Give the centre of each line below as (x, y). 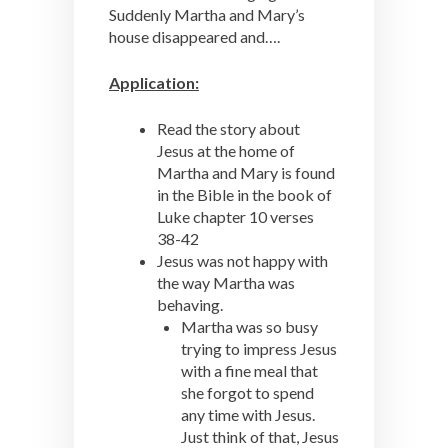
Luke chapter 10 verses (235, 216)
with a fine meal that (249, 370)
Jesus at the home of (226, 150)
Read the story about (228, 128)
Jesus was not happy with (242, 260)
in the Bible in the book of (244, 194)
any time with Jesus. (249, 414)
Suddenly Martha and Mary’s (207, 14)
